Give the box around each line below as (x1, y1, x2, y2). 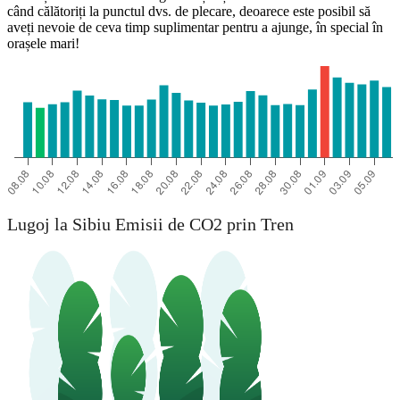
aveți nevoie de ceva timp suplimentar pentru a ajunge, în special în (7, 19, 383, 35)
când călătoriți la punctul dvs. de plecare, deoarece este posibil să (7, 3, 371, 19)
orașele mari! (7, 35, 79, 51)
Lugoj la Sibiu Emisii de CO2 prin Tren (7, 214, 294, 235)
